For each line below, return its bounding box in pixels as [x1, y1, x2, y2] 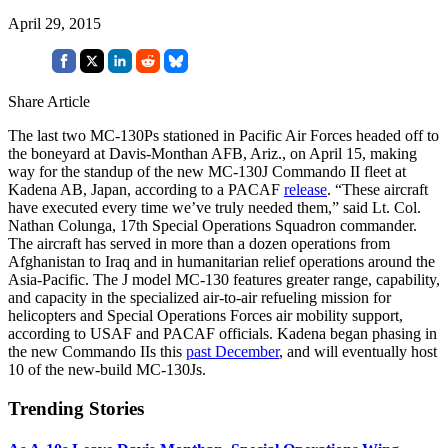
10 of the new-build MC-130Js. [8, 360, 206, 378]
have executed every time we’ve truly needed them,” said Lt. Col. [8, 198, 421, 216]
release [284, 180, 327, 198]
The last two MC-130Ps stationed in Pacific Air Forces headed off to [8, 126, 439, 144]
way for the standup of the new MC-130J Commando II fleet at [8, 162, 406, 180]
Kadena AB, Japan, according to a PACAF [8, 180, 284, 198]
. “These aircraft [327, 180, 428, 198]
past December [186, 342, 279, 360]
